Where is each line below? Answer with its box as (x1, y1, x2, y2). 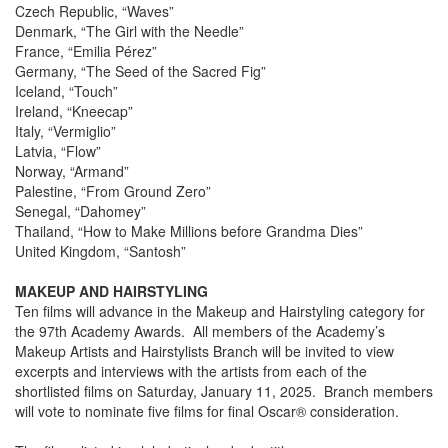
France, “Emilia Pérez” (15, 41, 157, 62)
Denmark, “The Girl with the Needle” (15, 21, 244, 42)
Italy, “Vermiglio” (15, 121, 116, 142)
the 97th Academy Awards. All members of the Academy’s (15, 321, 385, 342)
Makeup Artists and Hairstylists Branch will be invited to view (15, 341, 394, 362)
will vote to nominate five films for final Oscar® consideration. (15, 401, 399, 422)
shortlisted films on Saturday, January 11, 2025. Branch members (15, 381, 433, 402)
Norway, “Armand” (15, 161, 129, 182)
